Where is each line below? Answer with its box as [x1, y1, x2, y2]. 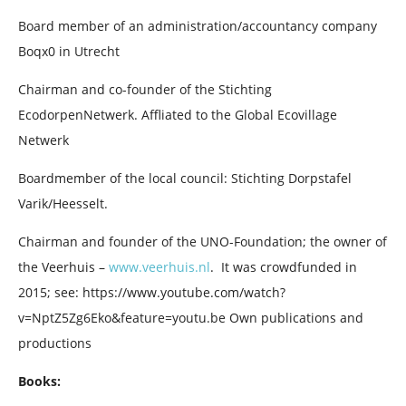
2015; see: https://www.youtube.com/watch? [18, 284, 285, 302]
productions [18, 334, 92, 353]
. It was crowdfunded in [210, 258, 357, 276]
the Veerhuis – [18, 258, 109, 276]
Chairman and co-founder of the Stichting [18, 81, 272, 99]
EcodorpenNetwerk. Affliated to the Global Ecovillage [18, 106, 337, 124]
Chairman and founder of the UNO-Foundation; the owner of [18, 233, 387, 251]
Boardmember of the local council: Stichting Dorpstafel [18, 169, 352, 188]
